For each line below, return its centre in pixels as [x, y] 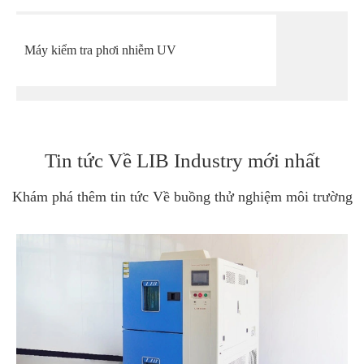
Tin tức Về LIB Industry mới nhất [182, 160]
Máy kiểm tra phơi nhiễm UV [100, 50]
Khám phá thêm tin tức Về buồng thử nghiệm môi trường [182, 196]
